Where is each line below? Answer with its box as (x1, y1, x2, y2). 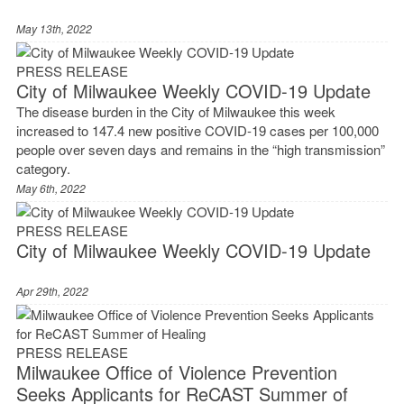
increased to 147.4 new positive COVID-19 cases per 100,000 (15, 121, 379, 141)
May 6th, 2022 (15, 180, 86, 197)
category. (15, 159, 70, 179)
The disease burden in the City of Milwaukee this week (15, 102, 335, 122)
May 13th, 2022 (15, 21, 92, 37)
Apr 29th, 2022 (15, 283, 88, 299)
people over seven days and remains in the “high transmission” (15, 140, 385, 160)
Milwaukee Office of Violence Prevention (15, 359, 337, 386)
